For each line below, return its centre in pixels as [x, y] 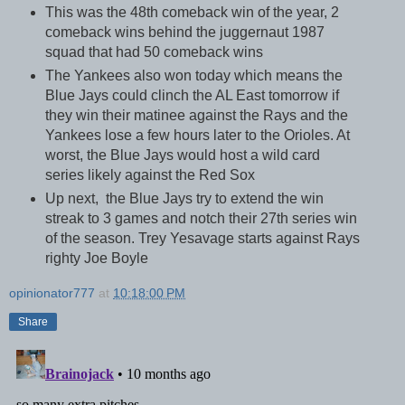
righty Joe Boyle [96, 259]
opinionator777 [52, 292]
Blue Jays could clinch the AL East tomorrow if [192, 96]
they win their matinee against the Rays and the [196, 116]
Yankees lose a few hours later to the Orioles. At [197, 136]
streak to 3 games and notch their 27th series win [201, 219]
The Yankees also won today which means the [193, 76]
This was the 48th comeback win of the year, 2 [192, 13]
